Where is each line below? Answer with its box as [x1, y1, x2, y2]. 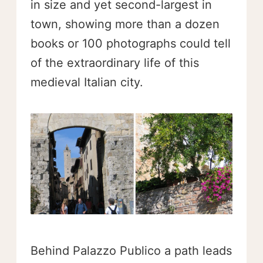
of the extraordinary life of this [31, 55, 199, 70]
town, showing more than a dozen [31, 16, 220, 31]
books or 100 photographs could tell [31, 36, 231, 50]
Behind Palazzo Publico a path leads [31, 243, 232, 258]
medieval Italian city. [31, 75, 143, 89]
